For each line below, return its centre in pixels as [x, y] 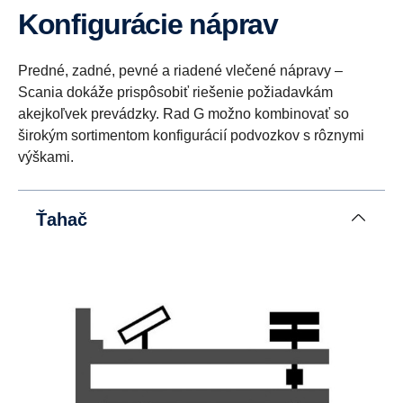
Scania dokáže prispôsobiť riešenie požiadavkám [175, 93]
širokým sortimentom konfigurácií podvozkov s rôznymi [191, 136]
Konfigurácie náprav [157, 25]
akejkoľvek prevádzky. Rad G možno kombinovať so [184, 114]
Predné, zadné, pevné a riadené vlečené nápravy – [180, 71]
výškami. [46, 157]
